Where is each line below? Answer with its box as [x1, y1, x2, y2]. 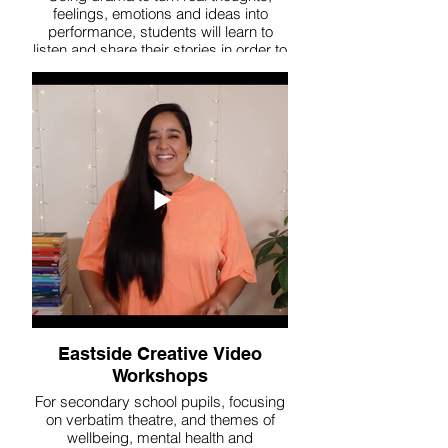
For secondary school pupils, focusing [35, 392, 285, 411]
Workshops [112, 365, 208, 386]
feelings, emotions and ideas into [52, 4, 268, 23]
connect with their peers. [80, 58, 240, 77]
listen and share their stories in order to [33, 40, 287, 59]
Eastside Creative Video [58, 343, 262, 364]
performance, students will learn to [47, 22, 273, 41]
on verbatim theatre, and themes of [45, 410, 275, 429]
